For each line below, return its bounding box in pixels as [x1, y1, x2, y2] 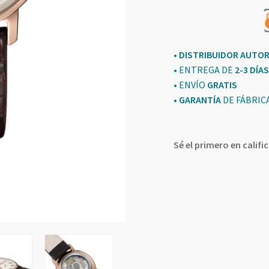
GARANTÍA [179, 93, 221, 106]
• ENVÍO [174, 78, 207, 91]
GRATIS [207, 78, 237, 91]
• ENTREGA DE [174, 63, 235, 76]
